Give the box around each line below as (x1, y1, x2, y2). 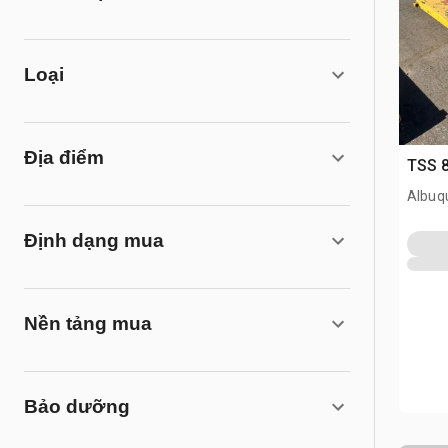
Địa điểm (24, 147, 104, 168)
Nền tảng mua (24, 313, 152, 334)
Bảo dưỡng (24, 396, 130, 417)
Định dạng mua (24, 230, 164, 251)
